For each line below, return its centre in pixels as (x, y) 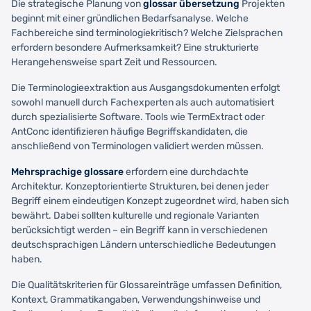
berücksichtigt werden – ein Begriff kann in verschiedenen (139, 230)
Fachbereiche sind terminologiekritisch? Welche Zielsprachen (147, 33)
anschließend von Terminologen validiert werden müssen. (137, 146)
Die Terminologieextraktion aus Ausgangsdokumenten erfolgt (145, 87)
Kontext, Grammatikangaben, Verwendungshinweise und (136, 299)
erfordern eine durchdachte (186, 171)
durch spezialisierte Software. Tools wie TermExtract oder (138, 117)
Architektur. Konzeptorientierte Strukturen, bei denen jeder (140, 186)
